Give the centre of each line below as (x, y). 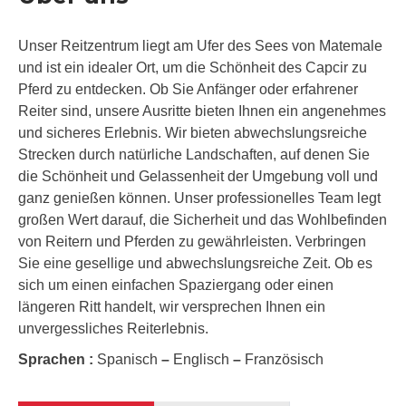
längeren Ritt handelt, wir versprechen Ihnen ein (172, 307)
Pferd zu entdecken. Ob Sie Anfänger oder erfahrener (188, 90)
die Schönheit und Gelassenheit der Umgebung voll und (198, 177)
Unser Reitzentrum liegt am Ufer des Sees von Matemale (200, 46)
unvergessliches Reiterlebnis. (113, 329)
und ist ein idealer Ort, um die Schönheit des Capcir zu (193, 68)
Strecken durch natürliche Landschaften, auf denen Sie (194, 155)
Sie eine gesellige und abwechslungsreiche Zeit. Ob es (195, 264)
